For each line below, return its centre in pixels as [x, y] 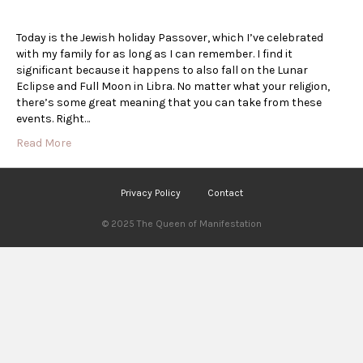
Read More [44, 143]
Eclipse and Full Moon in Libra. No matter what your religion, [173, 86]
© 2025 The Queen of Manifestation [181, 223]
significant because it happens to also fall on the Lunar [162, 70]
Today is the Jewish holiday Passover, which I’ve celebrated [170, 37]
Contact [225, 192]
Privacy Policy [150, 192]
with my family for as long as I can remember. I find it [154, 53]
